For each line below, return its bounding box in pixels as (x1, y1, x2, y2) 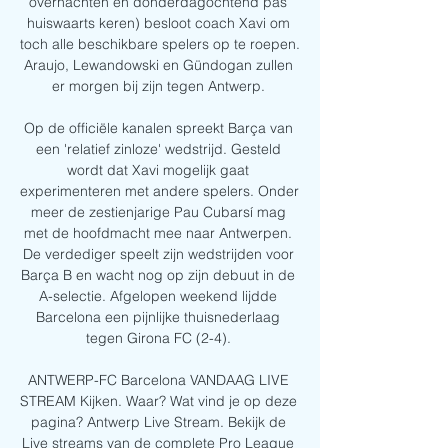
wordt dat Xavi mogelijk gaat (67, 161, 249, 180)
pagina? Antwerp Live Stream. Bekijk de (30, 413, 286, 432)
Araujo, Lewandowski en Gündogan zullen (23, 56, 293, 75)
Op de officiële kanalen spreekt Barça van (23, 119, 293, 138)
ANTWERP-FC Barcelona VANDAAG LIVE (27, 371, 289, 390)
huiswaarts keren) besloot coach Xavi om (26, 14, 290, 33)
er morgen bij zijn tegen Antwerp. (51, 77, 269, 96)
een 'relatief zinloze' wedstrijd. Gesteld (35, 140, 281, 159)
